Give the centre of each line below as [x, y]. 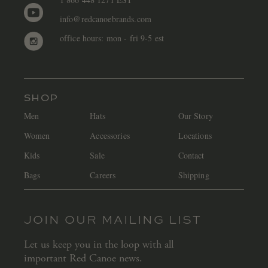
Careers [103, 175]
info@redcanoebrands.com [106, 19]
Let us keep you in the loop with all [98, 244]
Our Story [195, 115]
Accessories [110, 135]
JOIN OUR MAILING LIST [112, 219]
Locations [195, 135]
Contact [191, 155]
